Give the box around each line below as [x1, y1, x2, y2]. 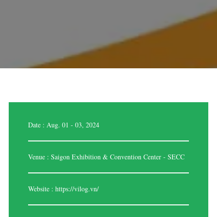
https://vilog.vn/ [55, 184, 99, 194]
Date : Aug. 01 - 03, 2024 [28, 120, 99, 130]
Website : [28, 184, 55, 194]
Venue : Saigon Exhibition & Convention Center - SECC [28, 152, 185, 162]
